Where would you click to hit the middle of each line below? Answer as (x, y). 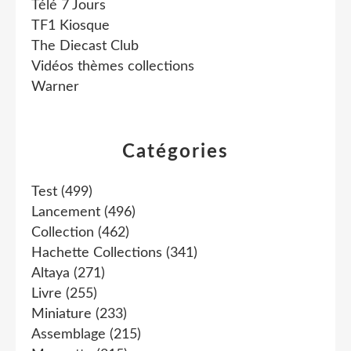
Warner (55, 87)
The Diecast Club (85, 46)
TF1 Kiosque (71, 26)
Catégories (175, 152)
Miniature (62, 314)
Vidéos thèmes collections (113, 67)
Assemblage (69, 335)
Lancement (66, 212)
